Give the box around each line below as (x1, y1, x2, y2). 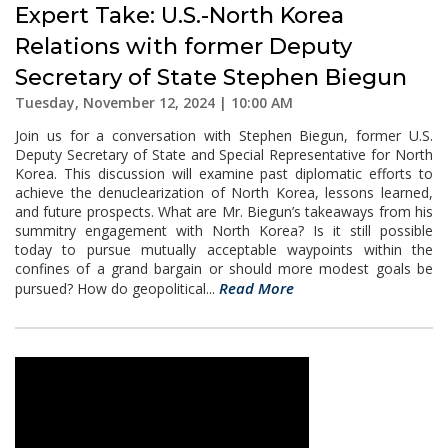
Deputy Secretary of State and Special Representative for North (15, 145, 433, 164)
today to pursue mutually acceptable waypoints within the (15, 240, 433, 259)
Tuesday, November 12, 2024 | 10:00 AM (15, 93, 293, 112)
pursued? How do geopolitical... (15, 279, 219, 298)
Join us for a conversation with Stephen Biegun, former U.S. (15, 126, 433, 145)
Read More (219, 278, 294, 298)
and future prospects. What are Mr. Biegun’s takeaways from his (15, 202, 433, 221)
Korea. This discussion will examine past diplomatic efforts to (15, 164, 433, 183)
